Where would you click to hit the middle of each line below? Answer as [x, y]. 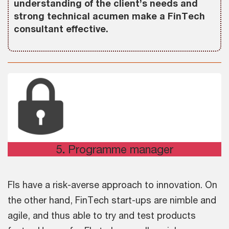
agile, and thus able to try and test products [102, 215]
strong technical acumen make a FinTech [109, 16]
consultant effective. [61, 29]
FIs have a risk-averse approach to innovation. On [112, 185]
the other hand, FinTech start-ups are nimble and [112, 200]
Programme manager [120, 150]
